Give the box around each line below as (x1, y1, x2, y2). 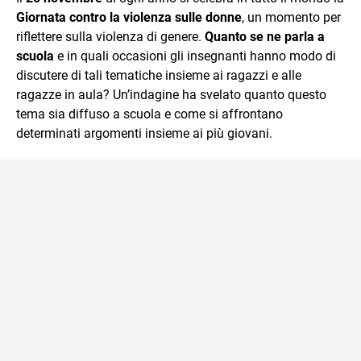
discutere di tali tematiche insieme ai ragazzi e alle (16, 67, 301, 83)
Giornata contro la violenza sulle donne (16, 9, 242, 25)
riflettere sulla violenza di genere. (16, 28, 205, 44)
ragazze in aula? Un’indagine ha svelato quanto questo (16, 86, 326, 102)
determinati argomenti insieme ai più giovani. (16, 125, 272, 141)
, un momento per (242, 9, 341, 25)
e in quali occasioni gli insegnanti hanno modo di (54, 48, 336, 64)
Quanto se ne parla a (205, 28, 325, 44)
